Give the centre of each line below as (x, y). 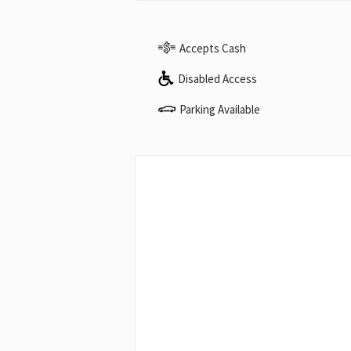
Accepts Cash (213, 48)
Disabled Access (217, 78)
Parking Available (220, 109)
